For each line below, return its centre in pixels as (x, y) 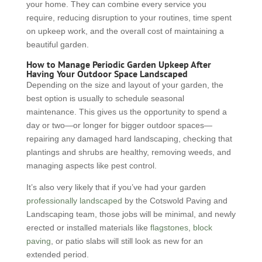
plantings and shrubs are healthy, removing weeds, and (128, 152)
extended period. (57, 254)
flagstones (169, 227)
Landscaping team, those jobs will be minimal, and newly (131, 214)
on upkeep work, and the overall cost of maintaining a (125, 31)
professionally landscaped (74, 201)
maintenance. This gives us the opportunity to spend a (126, 112)
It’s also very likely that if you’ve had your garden (116, 187)
